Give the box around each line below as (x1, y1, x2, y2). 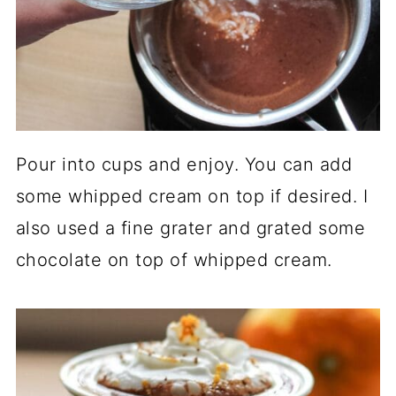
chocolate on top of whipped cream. (15, 248, 332, 270)
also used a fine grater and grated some (15, 217, 366, 239)
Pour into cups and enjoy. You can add (15, 153, 353, 175)
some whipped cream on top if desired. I (15, 185, 369, 207)
